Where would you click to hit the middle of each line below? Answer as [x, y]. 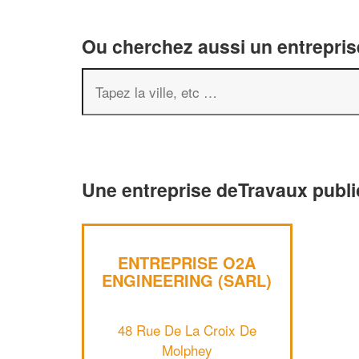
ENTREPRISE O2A [187, 262]
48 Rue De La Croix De [187, 329]
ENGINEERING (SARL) [187, 280]
